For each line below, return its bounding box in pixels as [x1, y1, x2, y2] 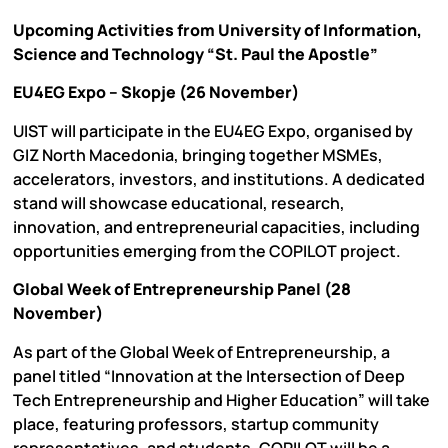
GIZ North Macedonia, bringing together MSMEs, [13, 143, 383, 166]
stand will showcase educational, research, [13, 191, 345, 214]
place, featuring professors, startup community [13, 412, 379, 435]
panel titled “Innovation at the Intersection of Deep [13, 364, 405, 387]
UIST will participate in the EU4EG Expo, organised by [13, 119, 413, 142]
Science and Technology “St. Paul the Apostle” [13, 43, 378, 66]
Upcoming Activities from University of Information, [13, 19, 422, 42]
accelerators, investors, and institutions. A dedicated [13, 167, 425, 190]
